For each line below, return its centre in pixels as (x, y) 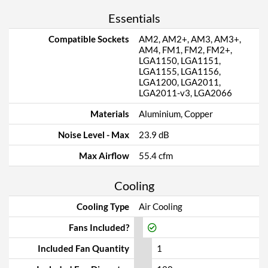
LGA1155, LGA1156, (180, 71)
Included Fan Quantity (83, 248)
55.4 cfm (156, 156)
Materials (110, 114)
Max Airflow (104, 156)
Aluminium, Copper (176, 114)
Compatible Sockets (89, 39)
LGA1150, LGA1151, (180, 60)
